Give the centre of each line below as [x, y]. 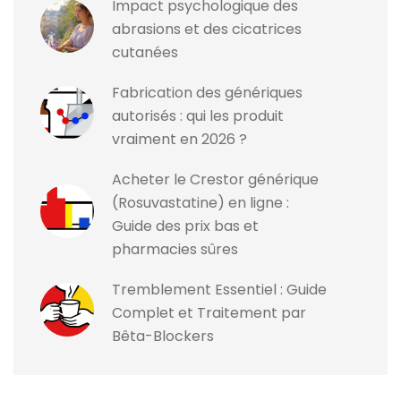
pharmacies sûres [175, 250]
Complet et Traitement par [209, 313]
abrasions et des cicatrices [207, 30]
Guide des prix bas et [185, 226]
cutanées [145, 53]
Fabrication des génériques [207, 93]
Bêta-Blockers [163, 337]
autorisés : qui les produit [198, 116]
